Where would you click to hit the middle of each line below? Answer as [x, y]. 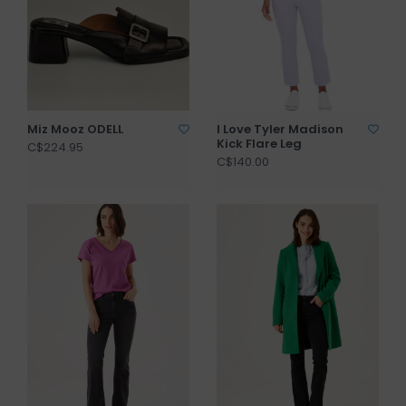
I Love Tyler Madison [280, 130]
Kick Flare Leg [259, 144]
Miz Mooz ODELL [75, 130]
